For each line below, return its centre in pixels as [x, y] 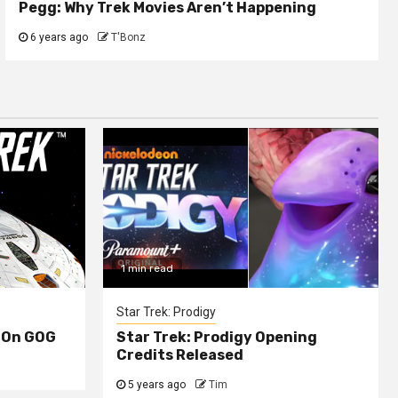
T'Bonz [128, 37]
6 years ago [57, 37]
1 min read [147, 268]
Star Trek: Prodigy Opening [217, 337]
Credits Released [180, 354]
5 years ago [155, 384]
